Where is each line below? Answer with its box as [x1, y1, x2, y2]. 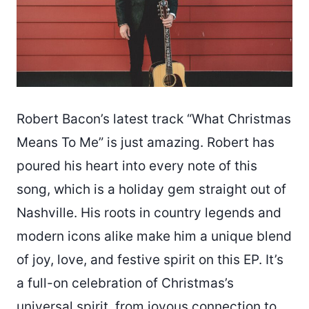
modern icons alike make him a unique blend [17, 228, 292, 244]
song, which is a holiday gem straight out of [17, 181, 286, 197]
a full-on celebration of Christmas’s [17, 275, 234, 291]
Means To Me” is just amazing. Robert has [17, 134, 275, 150]
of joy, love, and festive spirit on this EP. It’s [17, 251, 283, 268]
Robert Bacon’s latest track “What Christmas [17, 110, 291, 127]
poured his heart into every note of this [17, 157, 257, 174]
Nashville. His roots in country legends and [17, 204, 281, 221]
